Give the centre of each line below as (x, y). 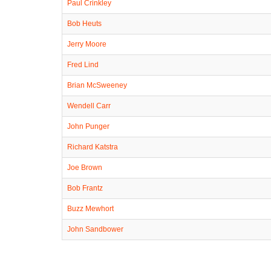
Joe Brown (85, 167)
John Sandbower (95, 229)
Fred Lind (83, 64)
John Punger (88, 126)
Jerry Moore (87, 44)
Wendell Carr (89, 106)
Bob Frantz (85, 188)
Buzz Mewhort (90, 208)
